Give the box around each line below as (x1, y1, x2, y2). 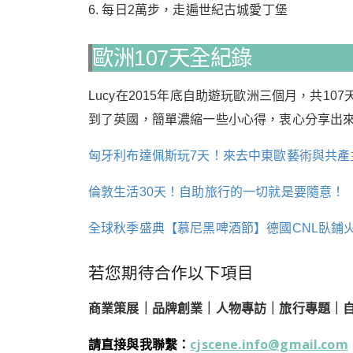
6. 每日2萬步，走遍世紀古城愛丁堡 (88, 3, 288, 17)
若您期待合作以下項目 (88, 264, 254, 283)
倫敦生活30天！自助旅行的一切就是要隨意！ (88, 185, 348, 199)
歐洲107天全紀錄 (92, 46, 252, 71)
